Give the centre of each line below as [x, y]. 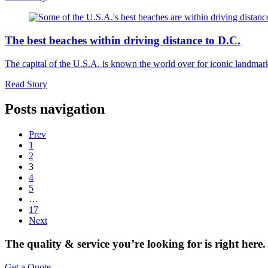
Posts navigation [55, 109]
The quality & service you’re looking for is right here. [135, 244]
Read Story [26, 84]
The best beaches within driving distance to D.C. [123, 40]
